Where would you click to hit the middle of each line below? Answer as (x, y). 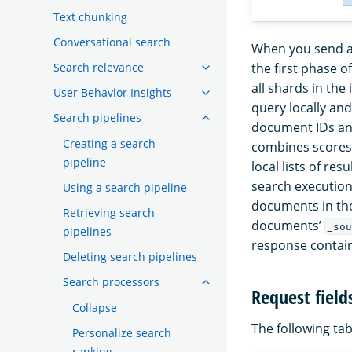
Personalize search (122, 332)
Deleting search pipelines (130, 256)
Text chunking (90, 16)
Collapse (95, 307)
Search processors (111, 281)
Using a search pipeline (125, 187)
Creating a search (109, 143)
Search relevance (99, 67)
